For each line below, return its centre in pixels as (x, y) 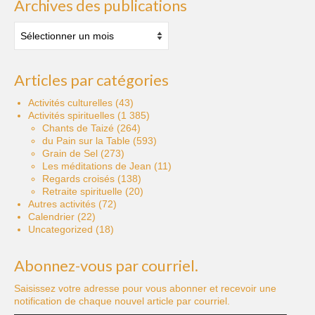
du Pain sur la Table (86, 140)
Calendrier (51, 216)
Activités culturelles (70, 102)
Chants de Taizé (78, 128)
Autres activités (62, 204)
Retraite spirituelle (82, 191)
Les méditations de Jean (97, 166)
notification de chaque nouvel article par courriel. (122, 301)
